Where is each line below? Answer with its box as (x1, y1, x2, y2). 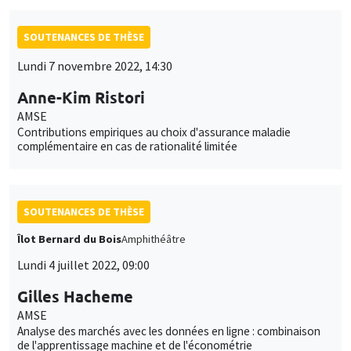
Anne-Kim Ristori (17, 86, 145, 107)
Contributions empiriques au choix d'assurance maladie (17, 124, 291, 139)
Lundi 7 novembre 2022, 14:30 (17, 57, 172, 74)
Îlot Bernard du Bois (17, 231, 121, 246)
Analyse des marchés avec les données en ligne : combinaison (17, 323, 320, 338)
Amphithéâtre (121, 231, 186, 246)
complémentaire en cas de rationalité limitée (17, 138, 237, 154)
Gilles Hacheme (17, 285, 133, 306)
